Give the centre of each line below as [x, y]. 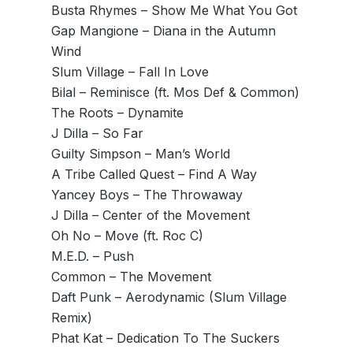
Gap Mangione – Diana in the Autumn [163, 31]
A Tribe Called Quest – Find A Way [154, 174]
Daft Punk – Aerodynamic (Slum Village [169, 297]
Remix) [71, 318]
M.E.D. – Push [92, 256]
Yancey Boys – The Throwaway [147, 195]
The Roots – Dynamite [117, 113]
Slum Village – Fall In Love [130, 72]
